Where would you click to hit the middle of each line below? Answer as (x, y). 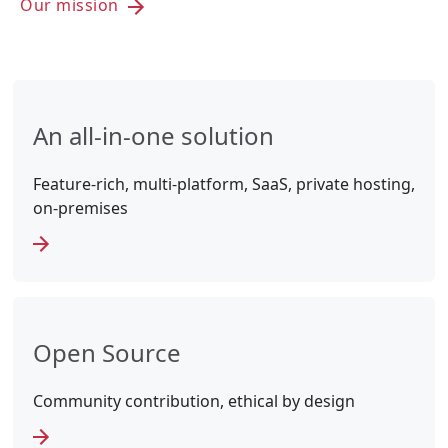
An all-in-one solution (153, 135)
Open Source (107, 352)
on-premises (80, 207)
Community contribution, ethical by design (194, 400)
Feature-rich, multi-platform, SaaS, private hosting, (224, 183)
